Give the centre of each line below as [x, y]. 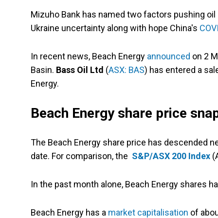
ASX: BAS [127, 70]
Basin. [43, 70]
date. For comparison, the [80, 156]
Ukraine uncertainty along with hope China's [115, 28]
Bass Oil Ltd [81, 70]
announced [169, 56]
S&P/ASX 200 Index [171, 156]
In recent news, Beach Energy [89, 56]
